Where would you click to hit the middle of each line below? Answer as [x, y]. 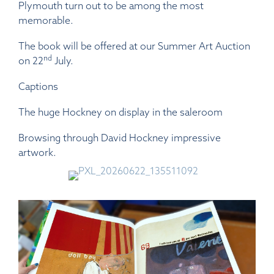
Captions [38, 86]
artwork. [37, 152]
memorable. [46, 20]
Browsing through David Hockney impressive [120, 138]
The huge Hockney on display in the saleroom [120, 112]
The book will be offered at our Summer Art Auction [134, 46]
